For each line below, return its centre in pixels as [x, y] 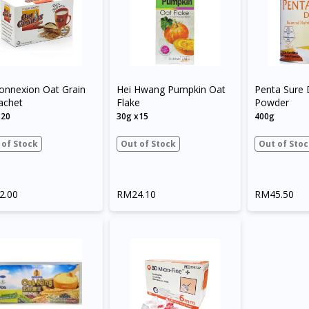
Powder [271, 102]
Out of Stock [148, 144]
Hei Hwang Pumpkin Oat [171, 89]
